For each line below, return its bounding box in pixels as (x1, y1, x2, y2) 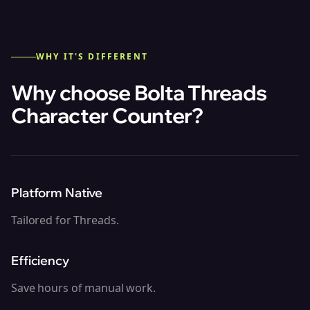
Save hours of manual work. (11, 280, 156, 295)
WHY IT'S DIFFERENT (36, 51, 148, 62)
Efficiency (11, 253, 69, 268)
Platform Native (11, 185, 103, 201)
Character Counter (11, 102, 192, 129)
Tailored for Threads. (11, 212, 119, 228)
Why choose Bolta (11, 80, 188, 106)
